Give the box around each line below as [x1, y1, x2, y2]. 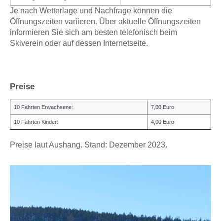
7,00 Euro [151, 104, 174, 110]
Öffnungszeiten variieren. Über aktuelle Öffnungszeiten [10, 17, 201, 26]
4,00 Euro [151, 119, 174, 125]
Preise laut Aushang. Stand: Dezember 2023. [10, 141, 167, 149]
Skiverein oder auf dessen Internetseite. [10, 39, 148, 48]
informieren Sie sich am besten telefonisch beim [10, 28, 177, 37]
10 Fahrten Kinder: [14, 119, 58, 125]
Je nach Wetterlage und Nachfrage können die [10, 6, 172, 15]
